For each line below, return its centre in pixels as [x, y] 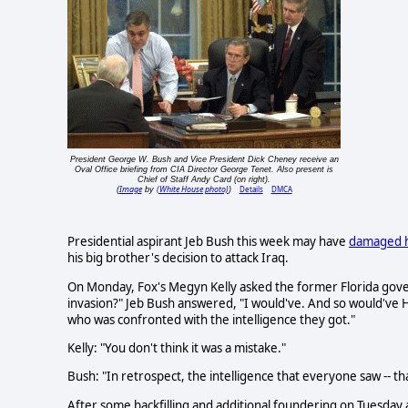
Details [251, 189]
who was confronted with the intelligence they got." [211, 319]
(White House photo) [192, 189]
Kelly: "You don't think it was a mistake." [177, 348]
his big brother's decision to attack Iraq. [178, 258]
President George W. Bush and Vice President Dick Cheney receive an [204, 160]
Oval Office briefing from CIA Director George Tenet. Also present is [204, 170]
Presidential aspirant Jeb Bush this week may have [208, 242]
